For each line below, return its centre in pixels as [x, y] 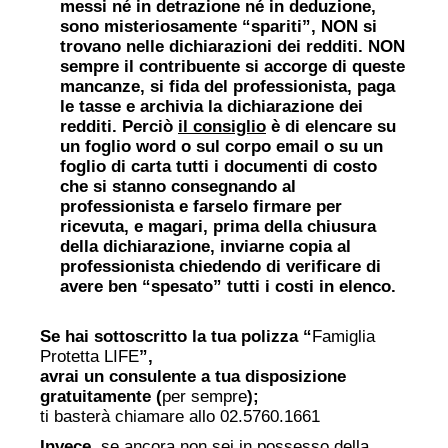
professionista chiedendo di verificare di [220, 266]
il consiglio [222, 126]
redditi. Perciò [119, 126]
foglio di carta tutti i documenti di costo [218, 166]
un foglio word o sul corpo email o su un [221, 146]
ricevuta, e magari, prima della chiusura [218, 226]
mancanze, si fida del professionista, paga [227, 86]
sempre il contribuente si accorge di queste [232, 66]
